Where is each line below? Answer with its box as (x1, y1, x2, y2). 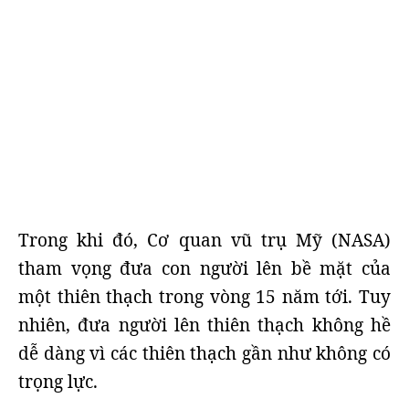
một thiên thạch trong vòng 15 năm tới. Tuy (18, 284, 391, 309)
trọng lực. (18, 369, 98, 393)
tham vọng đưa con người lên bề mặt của (18, 256, 391, 280)
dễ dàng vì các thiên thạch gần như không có (18, 341, 391, 365)
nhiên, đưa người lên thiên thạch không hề (18, 312, 391, 337)
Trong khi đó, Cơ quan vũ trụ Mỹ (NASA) (18, 227, 391, 252)
